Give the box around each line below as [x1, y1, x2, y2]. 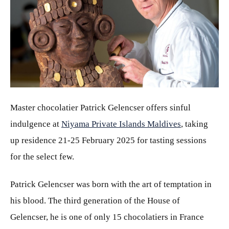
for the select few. [10, 151, 74, 162]
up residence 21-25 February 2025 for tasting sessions [10, 135, 207, 145]
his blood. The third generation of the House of [10, 195, 180, 205]
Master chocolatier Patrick [10, 102, 106, 112]
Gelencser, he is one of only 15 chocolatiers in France [10, 212, 204, 222]
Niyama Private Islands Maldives [61, 119, 181, 129]
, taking [181, 119, 208, 129]
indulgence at [10, 119, 61, 129]
